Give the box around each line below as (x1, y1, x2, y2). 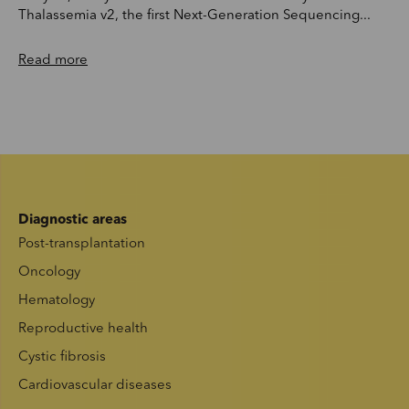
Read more (18, 54, 88, 68)
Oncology (18, 266, 80, 280)
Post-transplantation (18, 237, 145, 252)
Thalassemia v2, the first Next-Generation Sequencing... (18, 9, 371, 24)
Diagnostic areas (18, 214, 127, 228)
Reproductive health (18, 322, 148, 337)
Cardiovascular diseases (18, 379, 172, 393)
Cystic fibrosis (18, 351, 106, 365)
